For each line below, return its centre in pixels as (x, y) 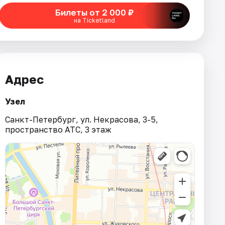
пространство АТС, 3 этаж (58, 129)
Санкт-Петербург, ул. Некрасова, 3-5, (82, 119)
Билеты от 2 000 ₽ (94, 12)
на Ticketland (94, 20)
